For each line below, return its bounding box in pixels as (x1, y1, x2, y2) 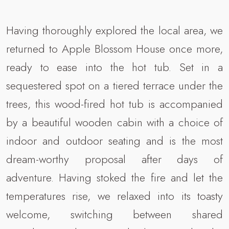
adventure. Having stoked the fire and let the (6, 169, 223, 186)
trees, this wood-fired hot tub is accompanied (6, 96, 223, 112)
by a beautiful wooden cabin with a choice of (6, 114, 223, 131)
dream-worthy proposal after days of (6, 151, 223, 168)
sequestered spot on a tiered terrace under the (6, 77, 223, 94)
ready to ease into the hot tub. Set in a (6, 59, 223, 76)
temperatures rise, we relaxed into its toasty (6, 188, 223, 204)
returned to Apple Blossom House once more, (6, 40, 223, 57)
